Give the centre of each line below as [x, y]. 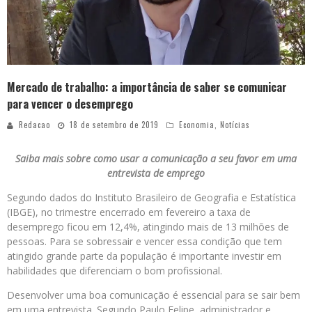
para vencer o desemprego [70, 104]
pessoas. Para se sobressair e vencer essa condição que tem [145, 242]
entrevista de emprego [156, 173]
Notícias [235, 125]
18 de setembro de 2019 [114, 125]
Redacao [34, 125]
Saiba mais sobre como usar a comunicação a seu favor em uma [156, 159]
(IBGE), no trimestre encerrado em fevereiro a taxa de [129, 212]
